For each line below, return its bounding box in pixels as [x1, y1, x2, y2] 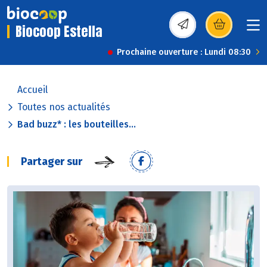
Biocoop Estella [15, 21, 103, 42]
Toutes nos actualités [17, 101, 110, 113]
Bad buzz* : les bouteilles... [17, 119, 136, 131]
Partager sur [21, 155, 82, 169]
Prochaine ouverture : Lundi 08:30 [117, 47, 251, 58]
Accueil [17, 84, 48, 96]
